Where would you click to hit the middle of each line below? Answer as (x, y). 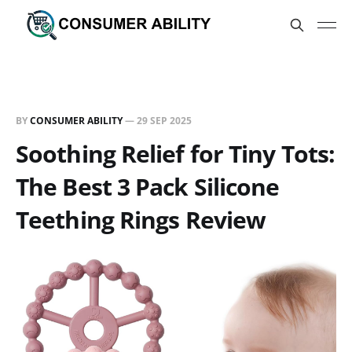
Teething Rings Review (141, 220)
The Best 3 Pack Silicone (148, 187)
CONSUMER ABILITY (76, 121)
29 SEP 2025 (164, 121)
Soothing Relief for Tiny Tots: (176, 154)
